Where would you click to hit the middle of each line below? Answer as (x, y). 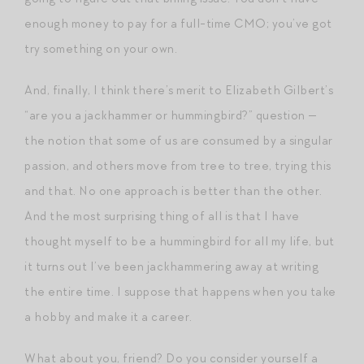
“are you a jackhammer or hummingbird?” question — (171, 115)
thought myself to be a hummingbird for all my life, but (180, 241)
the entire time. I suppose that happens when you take (180, 291)
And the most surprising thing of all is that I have (162, 216)
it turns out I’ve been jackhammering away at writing (171, 266)
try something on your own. (101, 48)
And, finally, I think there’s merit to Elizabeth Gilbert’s (179, 90)
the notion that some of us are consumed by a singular (179, 140)
